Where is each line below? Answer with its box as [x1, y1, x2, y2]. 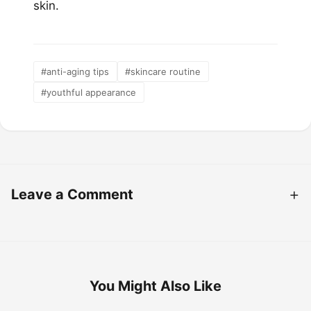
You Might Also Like [90, 277, 221, 294]
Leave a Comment [11, 185, 133, 203]
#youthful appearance [41, 86, 137, 98]
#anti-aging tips [41, 65, 110, 77]
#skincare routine [125, 65, 201, 77]
